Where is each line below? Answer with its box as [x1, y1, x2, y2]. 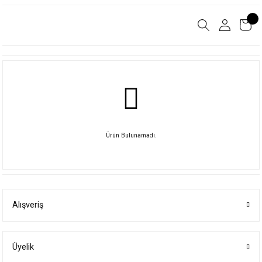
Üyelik [12, 242, 34, 252]
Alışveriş [12, 200, 43, 210]
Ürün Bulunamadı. [105, 132, 157, 139]
